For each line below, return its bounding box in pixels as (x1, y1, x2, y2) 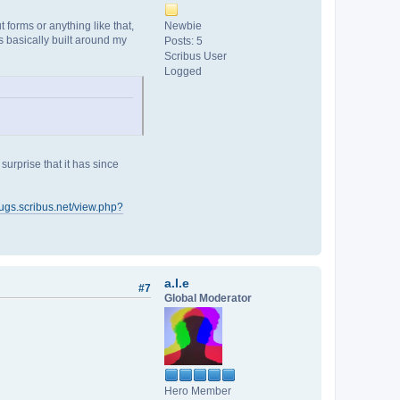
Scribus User (164, 50, 227, 63)
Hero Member (164, 384, 231, 397)
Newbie (164, 20, 202, 33)
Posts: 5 (164, 35, 203, 48)
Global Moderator (164, 291, 252, 304)
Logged (164, 65, 202, 79)
